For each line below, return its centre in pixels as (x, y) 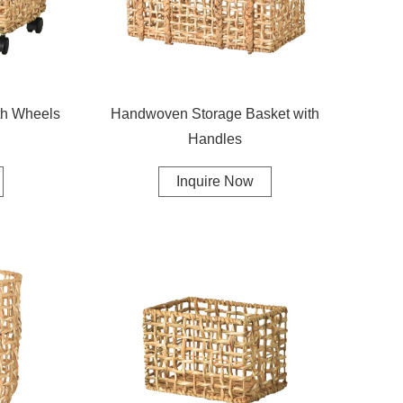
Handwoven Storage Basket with (215, 113)
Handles (215, 139)
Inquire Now (215, 181)
